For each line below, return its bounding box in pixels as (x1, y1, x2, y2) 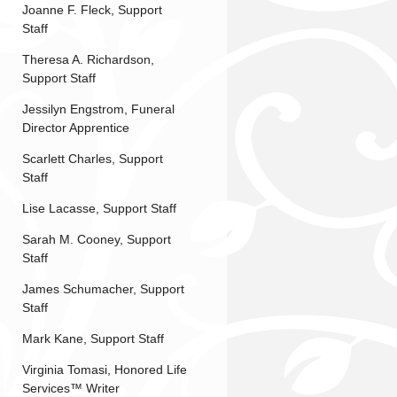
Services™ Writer (21, 380, 120, 395)
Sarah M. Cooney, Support (21, 231, 171, 246)
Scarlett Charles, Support (21, 151, 163, 166)
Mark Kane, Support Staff (21, 331, 164, 346)
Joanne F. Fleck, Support (21, 2, 162, 17)
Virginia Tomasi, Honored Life (21, 362, 187, 377)
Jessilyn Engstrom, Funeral (21, 101, 175, 116)
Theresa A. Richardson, (21, 51, 154, 66)
